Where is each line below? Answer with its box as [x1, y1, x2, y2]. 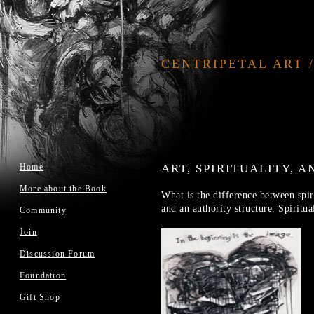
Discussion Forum [20, 249, 95, 259]
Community [20, 205, 67, 215]
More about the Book [20, 184, 107, 193]
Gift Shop [20, 292, 60, 302]
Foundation [20, 271, 66, 280]
